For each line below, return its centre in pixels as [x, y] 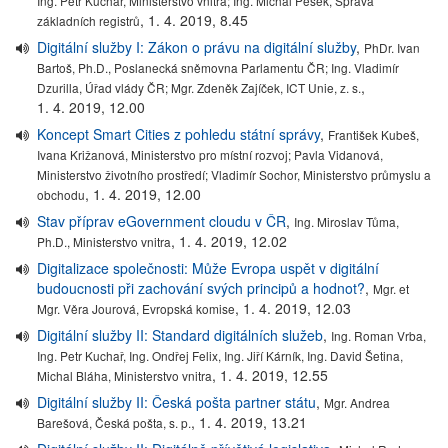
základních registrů [89, 20]
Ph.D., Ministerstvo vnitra [104, 241]
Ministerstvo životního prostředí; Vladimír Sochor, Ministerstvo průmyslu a [234, 174]
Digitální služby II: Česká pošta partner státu [177, 401]
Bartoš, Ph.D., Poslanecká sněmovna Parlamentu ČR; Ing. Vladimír [218, 67]
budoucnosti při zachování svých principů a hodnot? [201, 287]
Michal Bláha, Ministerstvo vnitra [125, 375]
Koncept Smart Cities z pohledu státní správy [179, 133]
